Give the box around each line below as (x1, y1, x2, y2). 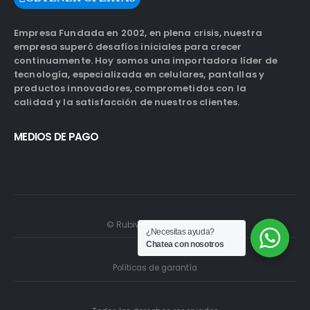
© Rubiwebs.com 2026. (106, 218, 204, 230)
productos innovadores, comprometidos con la (14, 81, 247, 95)
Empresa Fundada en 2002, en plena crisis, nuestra (14, 26, 262, 39)
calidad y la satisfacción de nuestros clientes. (14, 95, 240, 109)
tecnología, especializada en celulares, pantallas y (14, 67, 265, 81)
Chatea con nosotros (146, 239, 224, 249)
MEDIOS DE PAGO (14, 129, 99, 144)
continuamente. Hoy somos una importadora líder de (14, 53, 277, 67)
